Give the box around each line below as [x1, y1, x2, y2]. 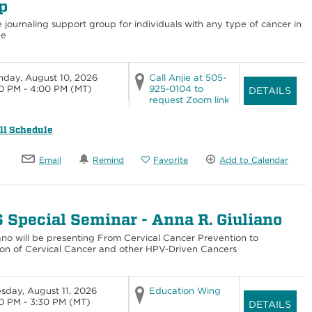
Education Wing [148, 286, 221, 297]
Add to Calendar [219, 155, 288, 166]
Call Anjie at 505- [148, 72, 226, 84]
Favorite [153, 155, 188, 166]
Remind [93, 155, 124, 166]
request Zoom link [148, 95, 229, 106]
